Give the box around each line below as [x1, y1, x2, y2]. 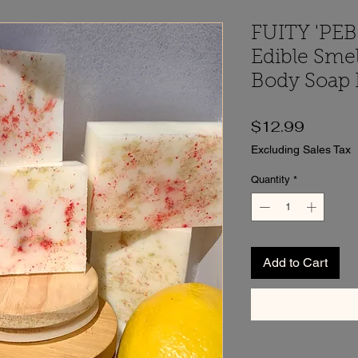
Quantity [251, 173, 290, 186]
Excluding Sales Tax [251, 143, 351, 157]
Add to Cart [263, 254, 328, 270]
